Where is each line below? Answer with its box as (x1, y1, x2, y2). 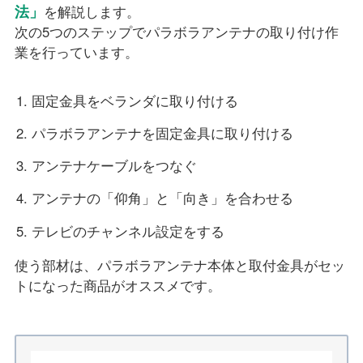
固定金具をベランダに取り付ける (31, 90, 238, 110)
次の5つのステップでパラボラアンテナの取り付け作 (14, 21, 339, 41)
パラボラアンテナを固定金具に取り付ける (31, 122, 293, 143)
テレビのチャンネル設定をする (31, 220, 224, 241)
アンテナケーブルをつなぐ (31, 156, 197, 176)
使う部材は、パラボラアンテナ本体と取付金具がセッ (14, 255, 345, 275)
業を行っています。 (14, 41, 139, 62)
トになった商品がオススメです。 (14, 275, 221, 296)
